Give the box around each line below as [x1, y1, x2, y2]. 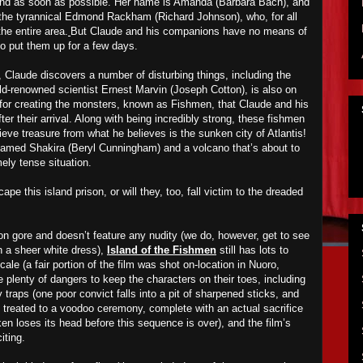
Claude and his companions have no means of [87, 25, 307, 37]
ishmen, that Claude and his [177, 98, 309, 110]
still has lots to [216, 244, 288, 256]
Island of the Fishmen [107, 244, 216, 256]
